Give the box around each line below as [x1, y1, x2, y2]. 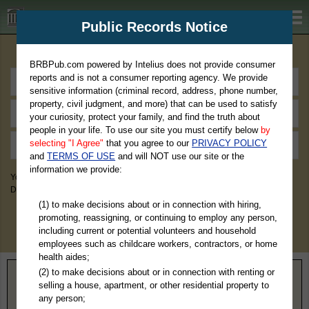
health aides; [38, 251, 90, 262]
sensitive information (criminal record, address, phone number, [30, 86, 279, 96]
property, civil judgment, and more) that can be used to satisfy [30, 99, 278, 109]
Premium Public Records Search [69, 47, 240, 59]
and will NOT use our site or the [115, 151, 245, 161]
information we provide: [30, 164, 123, 175]
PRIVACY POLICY [192, 138, 268, 148]
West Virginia [50, 272, 99, 281]
